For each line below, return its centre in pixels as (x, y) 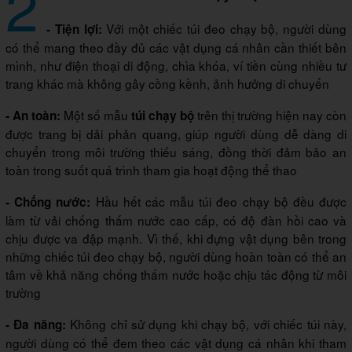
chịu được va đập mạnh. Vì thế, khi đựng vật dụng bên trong (176, 238)
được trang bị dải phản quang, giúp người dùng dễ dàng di (176, 133)
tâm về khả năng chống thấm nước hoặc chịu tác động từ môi (176, 274)
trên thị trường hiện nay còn (270, 114)
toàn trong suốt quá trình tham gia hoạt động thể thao (151, 169)
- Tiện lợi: (74, 29)
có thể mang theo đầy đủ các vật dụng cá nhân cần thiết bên (176, 47)
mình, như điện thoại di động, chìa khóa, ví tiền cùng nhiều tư (176, 65)
